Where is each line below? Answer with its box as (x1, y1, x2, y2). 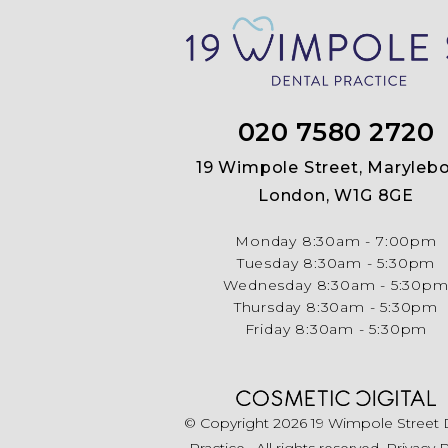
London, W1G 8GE (257, 186, 414, 206)
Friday (244, 320, 291, 339)
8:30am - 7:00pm (301, 232, 437, 251)
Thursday (233, 298, 302, 317)
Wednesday (223, 276, 312, 295)
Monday (235, 232, 297, 251)
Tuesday (236, 254, 299, 273)
